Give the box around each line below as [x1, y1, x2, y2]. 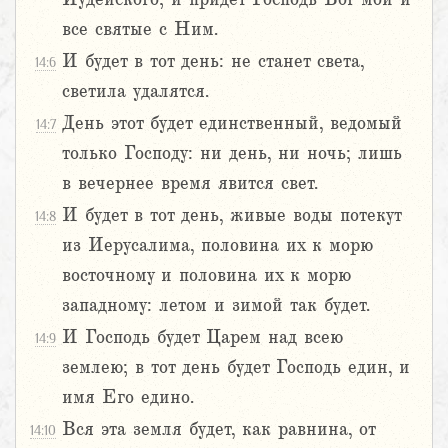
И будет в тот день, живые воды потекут [62, 205, 401, 226]
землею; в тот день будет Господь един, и [62, 357, 410, 378]
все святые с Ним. [62, 19, 218, 40]
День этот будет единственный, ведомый [62, 113, 402, 134]
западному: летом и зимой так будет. [62, 295, 370, 316]
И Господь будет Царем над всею [62, 327, 343, 348]
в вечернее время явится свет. [62, 173, 318, 194]
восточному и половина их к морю [62, 265, 351, 286]
